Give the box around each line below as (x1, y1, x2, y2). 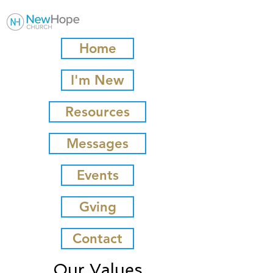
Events (76, 167, 119, 183)
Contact (73, 230, 122, 247)
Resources (65, 104, 130, 120)
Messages (66, 135, 129, 152)
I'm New (71, 72, 124, 88)
